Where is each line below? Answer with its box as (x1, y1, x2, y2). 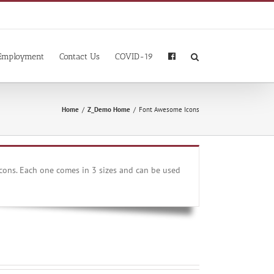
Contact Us (59, 51, 100, 62)
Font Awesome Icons (139, 105, 199, 114)
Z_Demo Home (87, 105, 130, 114)
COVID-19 (115, 51, 153, 62)
